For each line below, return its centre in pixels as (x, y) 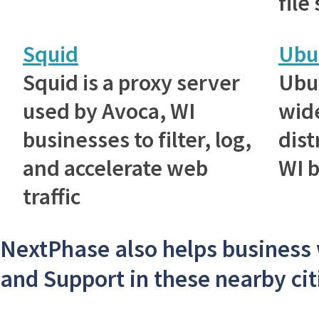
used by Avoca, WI (109, 111)
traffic (52, 196)
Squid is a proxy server (131, 82)
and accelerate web (115, 168)
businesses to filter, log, (137, 139)
